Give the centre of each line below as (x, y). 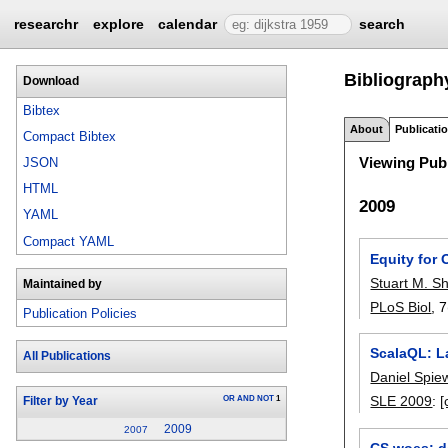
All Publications (66, 356)
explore (118, 24)
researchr (46, 24)
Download (50, 80)
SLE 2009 (401, 401)
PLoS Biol (401, 306)
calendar (188, 24)
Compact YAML (69, 241)
